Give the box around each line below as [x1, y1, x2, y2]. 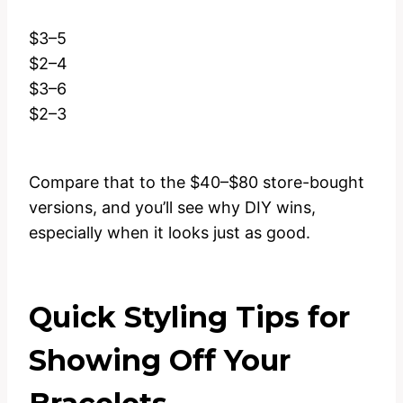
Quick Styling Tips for [29, 299, 350, 335]
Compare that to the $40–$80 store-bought [29, 172, 364, 192]
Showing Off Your [29, 342, 291, 378]
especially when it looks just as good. [29, 222, 310, 242]
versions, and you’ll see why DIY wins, [29, 197, 316, 217]
